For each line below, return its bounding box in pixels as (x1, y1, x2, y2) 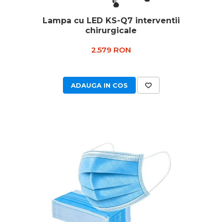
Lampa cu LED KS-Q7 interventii (42, 16, 180, 25)
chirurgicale (85, 26, 137, 35)
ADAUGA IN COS (70, 81, 128, 89)
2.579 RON (91, 45, 131, 55)
